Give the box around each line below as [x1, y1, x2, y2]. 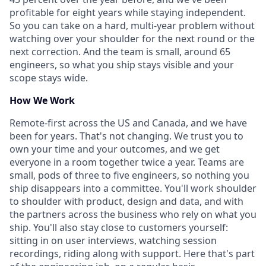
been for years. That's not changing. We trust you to [9, 129, 243, 142]
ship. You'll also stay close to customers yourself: [9, 221, 228, 234]
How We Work [9, 94, 75, 107]
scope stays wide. [9, 71, 88, 84]
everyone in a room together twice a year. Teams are [9, 156, 244, 169]
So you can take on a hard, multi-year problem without [9, 19, 255, 32]
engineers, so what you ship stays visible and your [9, 58, 234, 71]
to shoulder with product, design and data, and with [9, 195, 243, 208]
